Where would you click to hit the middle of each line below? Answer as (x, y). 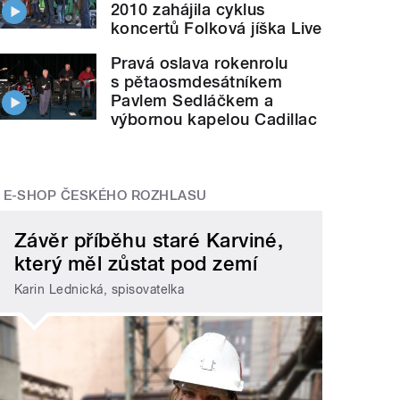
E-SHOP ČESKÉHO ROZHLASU (105, 195)
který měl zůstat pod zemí (136, 264)
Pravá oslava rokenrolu (200, 62)
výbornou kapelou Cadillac (214, 119)
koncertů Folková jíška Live (217, 28)
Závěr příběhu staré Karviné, (149, 241)
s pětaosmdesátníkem (197, 81)
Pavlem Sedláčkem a (192, 100)
